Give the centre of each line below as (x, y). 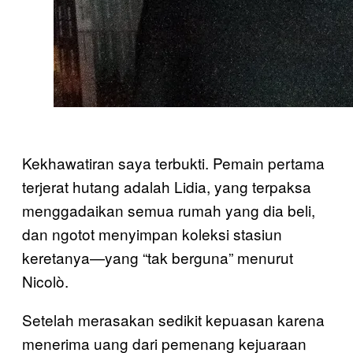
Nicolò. (45, 281)
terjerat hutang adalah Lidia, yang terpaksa (167, 186)
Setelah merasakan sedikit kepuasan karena (173, 320)
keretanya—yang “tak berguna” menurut (158, 257)
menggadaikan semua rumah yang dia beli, (169, 210)
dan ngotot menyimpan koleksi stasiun (152, 234)
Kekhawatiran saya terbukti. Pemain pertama (173, 163)
